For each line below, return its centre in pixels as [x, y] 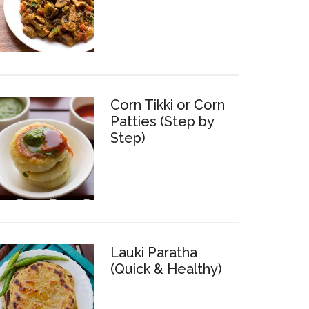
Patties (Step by [162, 121]
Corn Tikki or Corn [168, 105]
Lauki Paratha [154, 252]
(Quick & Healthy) [166, 269]
